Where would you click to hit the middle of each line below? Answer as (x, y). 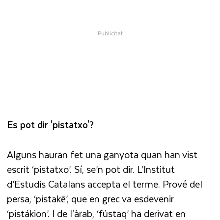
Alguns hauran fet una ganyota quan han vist (102, 155)
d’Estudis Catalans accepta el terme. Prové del (105, 184)
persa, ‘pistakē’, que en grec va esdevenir (91, 199)
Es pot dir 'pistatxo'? (51, 125)
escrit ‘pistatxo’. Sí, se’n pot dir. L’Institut (91, 169)
